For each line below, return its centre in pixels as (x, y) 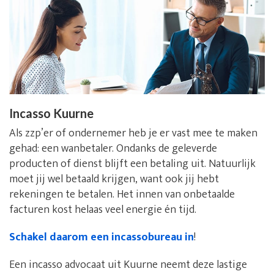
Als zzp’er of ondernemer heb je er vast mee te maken (133, 134)
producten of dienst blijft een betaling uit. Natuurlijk (132, 164)
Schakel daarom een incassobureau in (102, 238)
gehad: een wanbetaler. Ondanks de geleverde (113, 149)
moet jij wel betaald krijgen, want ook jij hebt (114, 180)
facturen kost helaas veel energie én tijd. (103, 210)
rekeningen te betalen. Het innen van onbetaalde (122, 195)
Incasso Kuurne (51, 113)
